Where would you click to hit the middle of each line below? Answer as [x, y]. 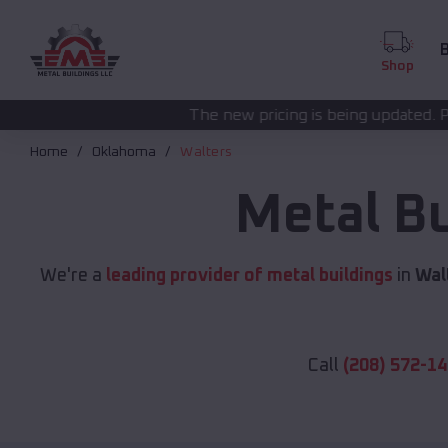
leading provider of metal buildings [249, 276]
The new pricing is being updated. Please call [218, 115]
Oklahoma [124, 152]
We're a [72, 276]
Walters [206, 152]
